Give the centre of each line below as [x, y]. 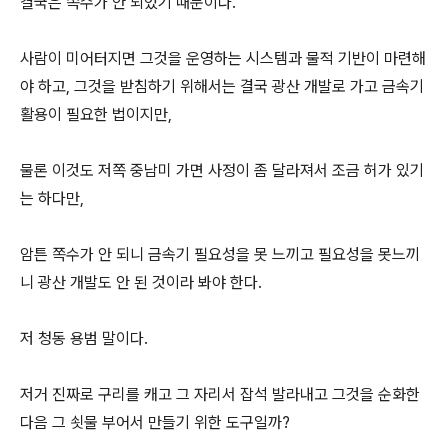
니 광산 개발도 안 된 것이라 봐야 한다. [143, 282]
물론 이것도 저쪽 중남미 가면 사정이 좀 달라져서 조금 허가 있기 [222, 170]
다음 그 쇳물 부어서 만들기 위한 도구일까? [155, 422]
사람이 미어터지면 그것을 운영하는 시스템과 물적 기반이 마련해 [223, 58]
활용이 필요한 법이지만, [96, 114]
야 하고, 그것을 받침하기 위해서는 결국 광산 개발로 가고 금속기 [222, 86]
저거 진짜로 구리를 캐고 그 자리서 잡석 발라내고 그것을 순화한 [220, 394]
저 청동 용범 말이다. [86, 338]
